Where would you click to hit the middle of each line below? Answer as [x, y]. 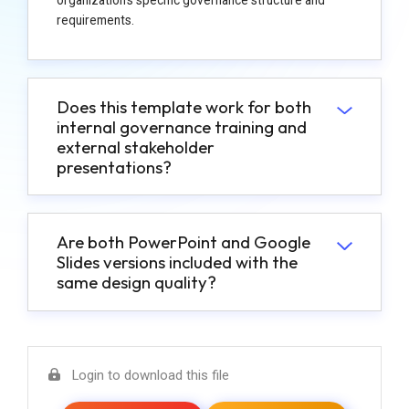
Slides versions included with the [177, 262]
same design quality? [136, 282]
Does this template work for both [184, 106]
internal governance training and [181, 126]
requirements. [95, 20]
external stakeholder [135, 147]
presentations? [114, 167]
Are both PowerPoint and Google [183, 242]
